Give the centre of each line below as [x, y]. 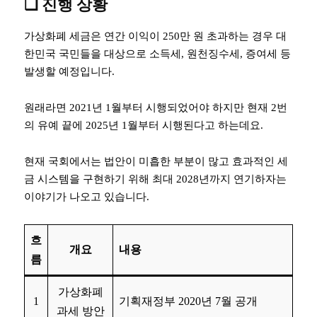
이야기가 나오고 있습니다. [87, 196]
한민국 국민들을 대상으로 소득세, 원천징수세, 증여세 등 [157, 53]
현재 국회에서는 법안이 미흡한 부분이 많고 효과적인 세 [156, 161]
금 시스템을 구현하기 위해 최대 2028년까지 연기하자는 [155, 179]
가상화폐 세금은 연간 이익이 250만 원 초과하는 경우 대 [155, 36]
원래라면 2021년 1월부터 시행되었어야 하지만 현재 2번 [156, 107]
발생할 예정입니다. [69, 71]
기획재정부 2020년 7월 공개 [188, 301]
